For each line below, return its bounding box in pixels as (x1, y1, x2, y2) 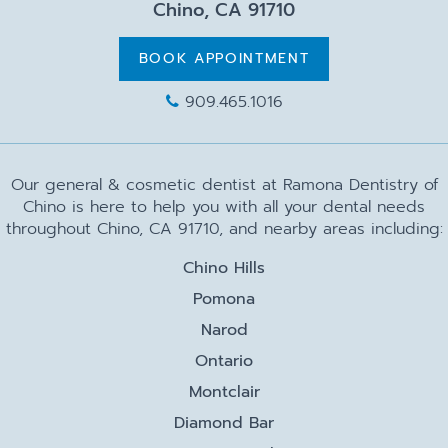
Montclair (188, 379, 260, 404)
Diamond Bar (174, 410, 274, 435)
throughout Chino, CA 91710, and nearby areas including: (5, 216, 443, 241)
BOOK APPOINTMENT (138, 47, 310, 69)
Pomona (193, 286, 255, 311)
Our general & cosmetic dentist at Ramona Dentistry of (10, 172, 438, 197)
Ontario (195, 348, 253, 373)
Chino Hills (183, 255, 265, 280)
